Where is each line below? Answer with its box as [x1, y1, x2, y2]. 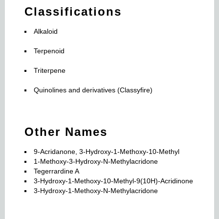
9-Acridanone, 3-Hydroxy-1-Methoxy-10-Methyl [34, 148, 179, 155]
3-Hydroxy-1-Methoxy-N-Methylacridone [34, 187, 158, 195]
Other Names [24, 125, 108, 138]
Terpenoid [34, 47, 65, 55]
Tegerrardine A [34, 167, 79, 175]
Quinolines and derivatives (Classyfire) [34, 86, 153, 94]
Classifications [24, 5, 122, 18]
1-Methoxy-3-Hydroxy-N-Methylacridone [34, 157, 158, 165]
